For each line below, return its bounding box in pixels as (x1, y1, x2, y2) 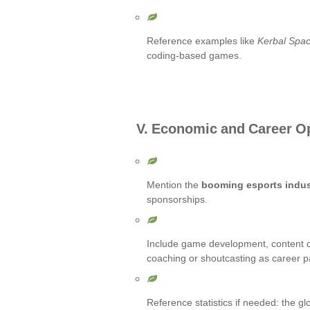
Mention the (147, 179, 201, 191)
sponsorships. (147, 193, 208, 206)
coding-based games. (147, 49, 241, 62)
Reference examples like (147, 35, 257, 47)
